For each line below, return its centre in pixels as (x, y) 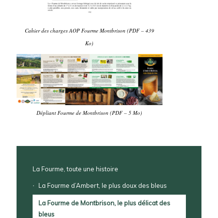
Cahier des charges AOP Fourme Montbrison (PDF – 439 (89, 31)
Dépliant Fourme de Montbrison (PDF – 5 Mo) (90, 113)
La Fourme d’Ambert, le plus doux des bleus (102, 186)
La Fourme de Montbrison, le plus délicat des (104, 203)
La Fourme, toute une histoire (75, 169)
